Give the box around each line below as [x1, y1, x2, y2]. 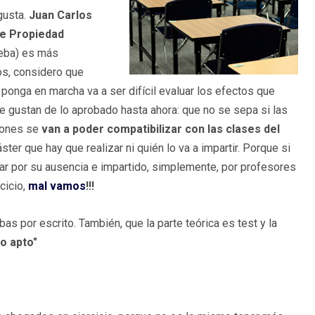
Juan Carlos [29, 8, 92, 22]
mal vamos [28, 179, 86, 193]
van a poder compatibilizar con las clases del [41, 122, 280, 136]
